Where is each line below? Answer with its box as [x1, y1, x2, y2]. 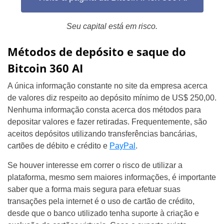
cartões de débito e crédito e [7, 141, 109, 150]
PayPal [109, 141, 135, 150]
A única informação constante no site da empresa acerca [7, 81, 207, 90]
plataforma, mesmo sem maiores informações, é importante [7, 173, 216, 182]
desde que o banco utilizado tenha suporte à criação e [7, 209, 199, 218]
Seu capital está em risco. [66, 22, 157, 31]
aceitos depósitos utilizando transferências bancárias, [7, 129, 197, 138]
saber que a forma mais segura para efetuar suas [7, 185, 180, 194]
